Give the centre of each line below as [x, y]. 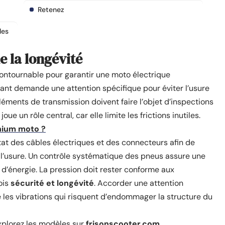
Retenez [51, 10]
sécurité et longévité [51, 183]
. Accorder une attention [139, 183]
